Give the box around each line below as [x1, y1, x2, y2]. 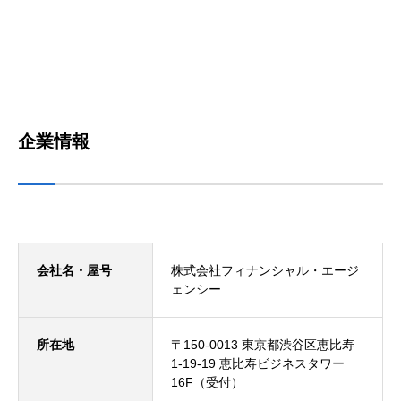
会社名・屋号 [37, 263, 112, 277]
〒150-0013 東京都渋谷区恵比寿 [171, 337, 354, 352]
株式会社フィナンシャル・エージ [171, 263, 359, 277]
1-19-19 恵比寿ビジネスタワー [171, 356, 345, 371]
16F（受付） [171, 375, 243, 389]
